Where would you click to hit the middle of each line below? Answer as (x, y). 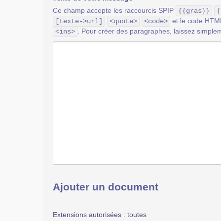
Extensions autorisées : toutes (100, 215)
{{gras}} (194, 11)
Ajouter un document (106, 187)
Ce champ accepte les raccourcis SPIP (114, 10)
